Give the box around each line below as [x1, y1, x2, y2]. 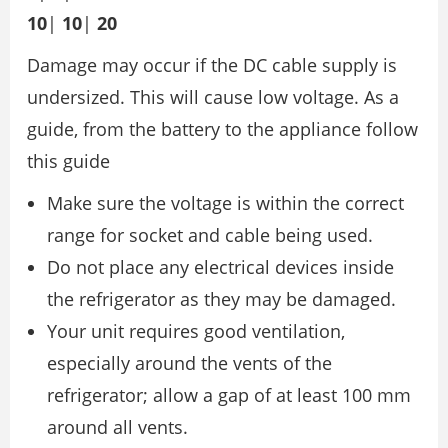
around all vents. [47, 414, 188, 439]
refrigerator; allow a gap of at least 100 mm [47, 382, 411, 407]
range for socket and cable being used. [47, 222, 373, 247]
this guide [27, 148, 110, 173]
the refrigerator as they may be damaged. [47, 286, 396, 311]
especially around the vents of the [47, 350, 332, 375]
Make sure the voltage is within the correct [47, 190, 404, 215]
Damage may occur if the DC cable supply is [27, 52, 397, 77]
